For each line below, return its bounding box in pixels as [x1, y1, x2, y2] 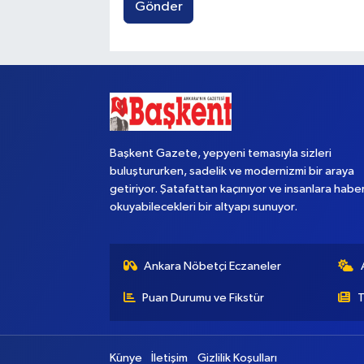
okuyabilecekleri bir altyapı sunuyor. [109, 201, 297, 214]
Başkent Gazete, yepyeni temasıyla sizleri [109, 147, 331, 160]
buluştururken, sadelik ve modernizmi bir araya [109, 165, 354, 178]
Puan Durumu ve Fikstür [142, 292, 265, 305]
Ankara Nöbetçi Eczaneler [144, 260, 282, 273]
